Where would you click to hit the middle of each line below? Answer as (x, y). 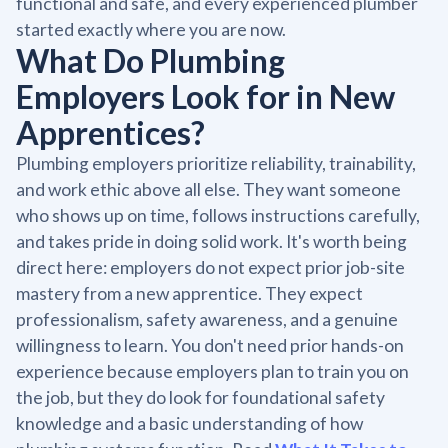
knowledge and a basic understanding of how (189, 423)
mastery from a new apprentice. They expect (189, 293)
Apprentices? (110, 132)
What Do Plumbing (150, 60)
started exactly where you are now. (151, 29)
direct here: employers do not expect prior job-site (210, 267)
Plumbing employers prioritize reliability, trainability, (216, 163)
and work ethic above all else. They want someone (208, 189)
